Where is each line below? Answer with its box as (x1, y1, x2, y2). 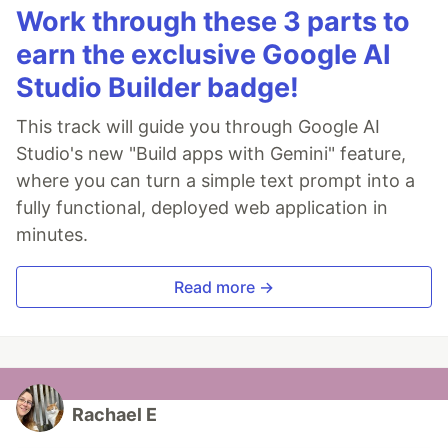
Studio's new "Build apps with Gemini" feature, (16, 142, 406, 164)
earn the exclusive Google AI (16, 37, 391, 71)
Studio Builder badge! (16, 70, 299, 104)
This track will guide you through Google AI (16, 115, 380, 137)
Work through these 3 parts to (16, 4, 410, 38)
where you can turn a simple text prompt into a (16, 169, 415, 191)
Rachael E (72, 403, 157, 425)
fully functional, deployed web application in (16, 196, 388, 218)
